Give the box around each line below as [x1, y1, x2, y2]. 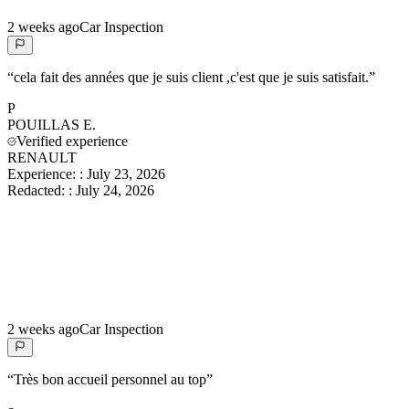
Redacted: [7, 183, 68, 199]
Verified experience [16, 133, 128, 150]
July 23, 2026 [87, 166, 165, 183]
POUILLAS [7, 117, 79, 133]
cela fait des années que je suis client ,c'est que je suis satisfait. [14, 69, 369, 86]
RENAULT [7, 150, 77, 166]
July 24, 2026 [76, 183, 154, 199]
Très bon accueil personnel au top [14, 372, 206, 388]
